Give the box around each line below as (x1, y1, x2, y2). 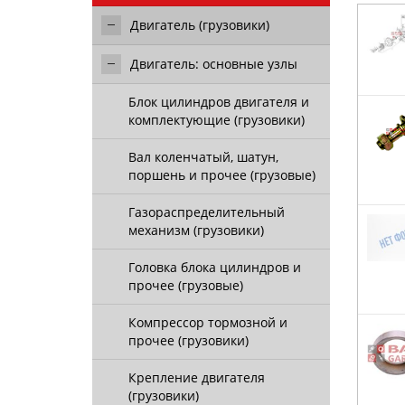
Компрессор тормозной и (128, 314, 287, 331)
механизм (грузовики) (128, 221, 264, 239)
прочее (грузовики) (128, 332, 249, 349)
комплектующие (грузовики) (128, 111, 305, 128)
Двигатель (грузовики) (130, 16, 269, 33)
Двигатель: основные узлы (130, 55, 297, 72)
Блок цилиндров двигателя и (128, 93, 309, 110)
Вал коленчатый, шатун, (128, 148, 278, 165)
